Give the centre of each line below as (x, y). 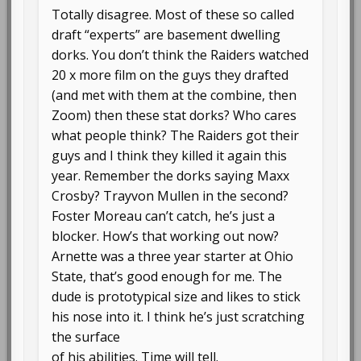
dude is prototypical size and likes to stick (176, 297)
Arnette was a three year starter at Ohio (173, 257)
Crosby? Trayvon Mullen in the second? (170, 196)
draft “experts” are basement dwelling (166, 35)
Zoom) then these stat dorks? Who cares (174, 116)
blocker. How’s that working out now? (166, 237)
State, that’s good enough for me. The (167, 277)
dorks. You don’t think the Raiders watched (180, 55)
